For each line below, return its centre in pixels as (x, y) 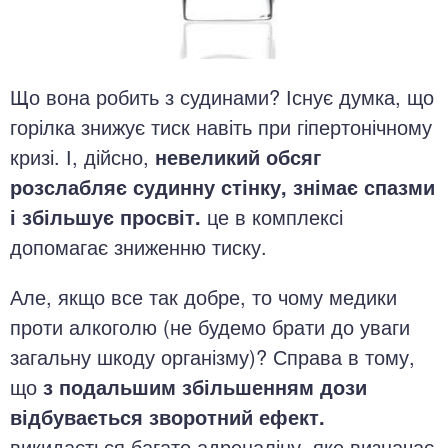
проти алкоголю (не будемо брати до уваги (210, 326)
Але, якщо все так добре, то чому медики (203, 296)
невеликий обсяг (235, 156)
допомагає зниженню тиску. (138, 246)
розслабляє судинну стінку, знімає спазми (222, 186)
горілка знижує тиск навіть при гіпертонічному (221, 126)
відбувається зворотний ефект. (167, 416)
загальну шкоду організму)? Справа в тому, (212, 356)
